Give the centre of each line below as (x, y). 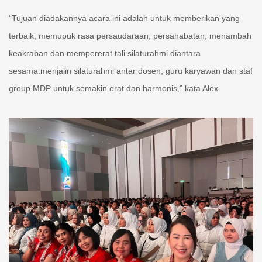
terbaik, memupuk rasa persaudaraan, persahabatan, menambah (130, 36)
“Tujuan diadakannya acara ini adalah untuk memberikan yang (124, 18)
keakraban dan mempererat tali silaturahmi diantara (105, 54)
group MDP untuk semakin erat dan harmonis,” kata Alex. (115, 89)
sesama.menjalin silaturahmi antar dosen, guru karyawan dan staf (131, 71)
